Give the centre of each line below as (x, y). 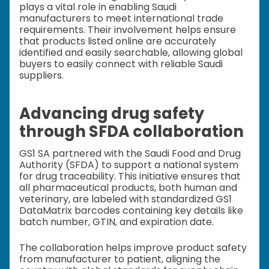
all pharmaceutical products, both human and (128, 188)
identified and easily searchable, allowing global (131, 53)
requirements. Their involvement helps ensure (128, 30)
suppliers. (41, 76)
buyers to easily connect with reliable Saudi (121, 64)
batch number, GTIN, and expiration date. (116, 222)
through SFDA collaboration (131, 131)
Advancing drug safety (112, 113)
